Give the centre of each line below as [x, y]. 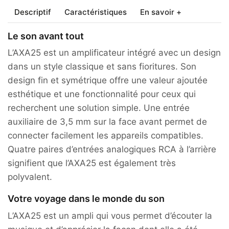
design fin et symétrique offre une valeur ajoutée [108, 80]
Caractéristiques [96, 12]
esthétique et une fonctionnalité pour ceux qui [102, 94]
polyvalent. [30, 177]
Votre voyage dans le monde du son [86, 199]
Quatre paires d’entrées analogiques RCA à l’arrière [112, 149]
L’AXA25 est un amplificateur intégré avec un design [114, 52]
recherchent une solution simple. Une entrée [99, 108]
